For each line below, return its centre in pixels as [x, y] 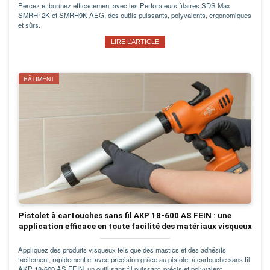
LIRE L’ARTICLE [135, 41]
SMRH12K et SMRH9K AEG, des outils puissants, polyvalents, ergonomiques [135, 15]
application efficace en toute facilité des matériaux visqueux [135, 226]
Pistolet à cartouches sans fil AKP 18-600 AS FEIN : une [125, 215]
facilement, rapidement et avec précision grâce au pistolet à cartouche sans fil [134, 259]
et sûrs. [29, 24]
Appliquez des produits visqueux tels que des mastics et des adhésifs [122, 249]
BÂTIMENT [39, 78]
